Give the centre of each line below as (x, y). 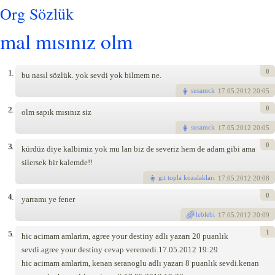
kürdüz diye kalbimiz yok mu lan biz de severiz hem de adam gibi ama (138, 149)
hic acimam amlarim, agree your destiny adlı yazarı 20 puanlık (125, 236)
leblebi (206, 215)
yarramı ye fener (48, 199)
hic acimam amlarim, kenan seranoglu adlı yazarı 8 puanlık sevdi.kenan (140, 263)
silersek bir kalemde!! (57, 162)
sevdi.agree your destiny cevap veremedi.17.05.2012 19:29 (120, 249)
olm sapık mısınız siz (56, 112)
